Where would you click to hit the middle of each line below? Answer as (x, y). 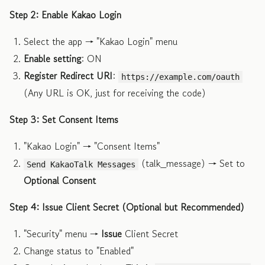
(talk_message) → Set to (192, 163)
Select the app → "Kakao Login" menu (101, 41)
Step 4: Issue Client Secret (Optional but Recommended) (127, 207)
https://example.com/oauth (181, 77)
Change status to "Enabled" (79, 251)
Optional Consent (60, 180)
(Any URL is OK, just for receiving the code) (115, 93)
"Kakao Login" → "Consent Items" (92, 146)
